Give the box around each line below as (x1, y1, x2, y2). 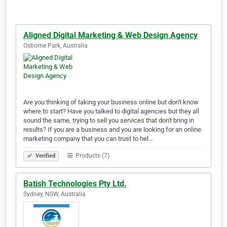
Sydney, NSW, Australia (23, 191, 86, 198)
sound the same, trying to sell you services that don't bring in (23, 117, 194, 125)
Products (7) (74, 152, 109, 160)
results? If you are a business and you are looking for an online (23, 126, 201, 134)
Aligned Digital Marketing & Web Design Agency (23, 30, 198, 41)
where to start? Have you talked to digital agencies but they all (23, 107, 199, 116)
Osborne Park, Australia (23, 42, 88, 50)
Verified (34, 153, 55, 160)
